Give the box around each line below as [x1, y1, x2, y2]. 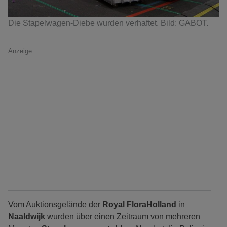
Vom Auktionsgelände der [8, 200, 102, 209]
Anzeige [8, 47, 32, 55]
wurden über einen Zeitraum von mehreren [47, 212, 200, 221]
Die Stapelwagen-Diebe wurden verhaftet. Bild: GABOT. [8, 19, 208, 28]
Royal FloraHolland [102, 200, 176, 209]
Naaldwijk [8, 212, 47, 221]
